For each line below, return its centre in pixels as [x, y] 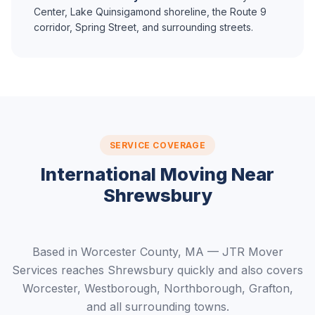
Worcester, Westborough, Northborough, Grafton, [157, 288]
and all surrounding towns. [157, 307]
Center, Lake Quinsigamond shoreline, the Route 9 [150, 12]
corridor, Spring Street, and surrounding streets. [143, 27]
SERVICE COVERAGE [157, 145]
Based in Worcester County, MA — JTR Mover [157, 252]
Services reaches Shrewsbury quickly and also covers [157, 270]
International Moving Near [157, 174]
